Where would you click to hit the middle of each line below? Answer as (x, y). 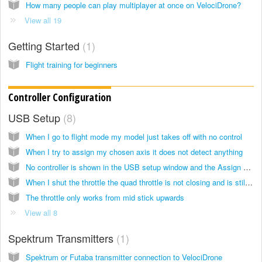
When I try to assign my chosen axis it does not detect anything (134, 151)
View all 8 (41, 212)
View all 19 (43, 20)
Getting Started (45, 45)
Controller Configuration (60, 97)
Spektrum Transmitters (62, 238)
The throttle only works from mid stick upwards (105, 197)
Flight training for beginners (72, 64)
